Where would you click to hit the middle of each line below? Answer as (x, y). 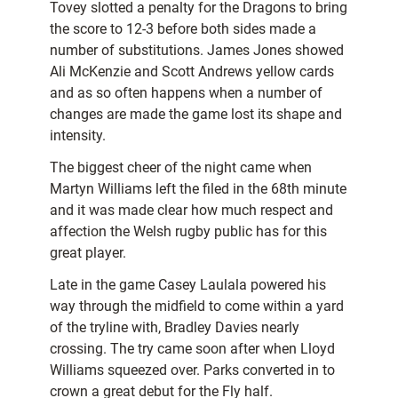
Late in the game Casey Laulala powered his (188, 285)
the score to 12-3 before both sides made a (183, 29)
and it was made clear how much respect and (191, 211)
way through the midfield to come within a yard (197, 306)
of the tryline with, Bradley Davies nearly (175, 328)
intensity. (78, 136)
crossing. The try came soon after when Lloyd (192, 349)
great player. (88, 253)
